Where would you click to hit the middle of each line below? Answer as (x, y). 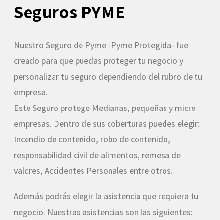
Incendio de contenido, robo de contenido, (92, 139)
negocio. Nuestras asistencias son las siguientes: (103, 212)
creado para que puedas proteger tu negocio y (98, 61)
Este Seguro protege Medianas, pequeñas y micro (105, 108)
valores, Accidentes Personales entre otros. (93, 171)
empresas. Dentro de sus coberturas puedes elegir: (107, 124)
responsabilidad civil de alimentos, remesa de (97, 155)
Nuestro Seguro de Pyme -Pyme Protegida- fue (101, 45)
